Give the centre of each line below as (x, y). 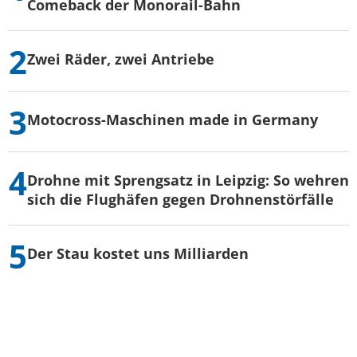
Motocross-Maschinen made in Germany (173, 120)
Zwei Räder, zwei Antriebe (121, 59)
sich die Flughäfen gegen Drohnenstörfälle (180, 199)
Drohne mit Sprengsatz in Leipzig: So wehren (188, 180)
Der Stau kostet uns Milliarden (138, 253)
